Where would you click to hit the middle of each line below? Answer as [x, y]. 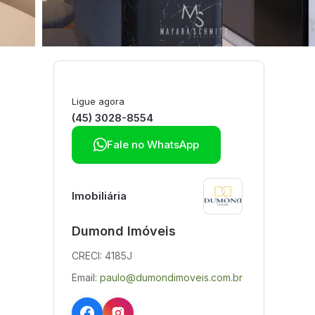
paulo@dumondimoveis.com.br [171, 277]
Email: [86, 277]
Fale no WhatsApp [153, 144]
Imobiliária [99, 196]
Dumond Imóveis [124, 231]
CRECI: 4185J [102, 256]
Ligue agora [98, 101]
